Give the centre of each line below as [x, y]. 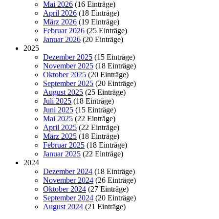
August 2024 [63, 206]
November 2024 [68, 180]
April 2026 [60, 13]
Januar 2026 [62, 39]
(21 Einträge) [104, 206]
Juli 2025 [57, 101]
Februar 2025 [64, 145]
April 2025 [60, 127]
